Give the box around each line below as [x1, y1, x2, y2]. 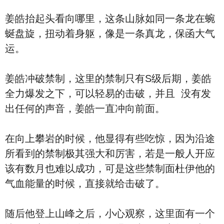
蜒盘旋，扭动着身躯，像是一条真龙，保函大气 [5, 28, 215, 39]
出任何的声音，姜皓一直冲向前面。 [5, 103, 165, 114]
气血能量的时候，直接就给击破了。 [5, 178, 165, 189]
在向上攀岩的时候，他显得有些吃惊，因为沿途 [5, 133, 215, 144]
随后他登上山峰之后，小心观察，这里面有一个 [5, 208, 215, 219]
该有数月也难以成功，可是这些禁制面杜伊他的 [5, 163, 215, 174]
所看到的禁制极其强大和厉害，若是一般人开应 [5, 148, 215, 159]
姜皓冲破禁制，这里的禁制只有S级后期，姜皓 [5, 73, 211, 84]
